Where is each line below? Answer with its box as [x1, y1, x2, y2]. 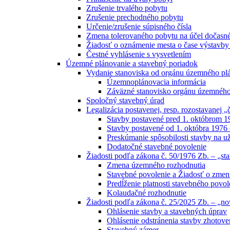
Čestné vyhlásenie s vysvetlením [86, 50, 191, 59]
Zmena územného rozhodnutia [107, 161, 205, 170]
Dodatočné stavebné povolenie [107, 142, 206, 151]
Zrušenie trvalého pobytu [86, 4, 167, 13]
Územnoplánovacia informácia [107, 78, 206, 87]
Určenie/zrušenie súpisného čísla [86, 22, 191, 31]
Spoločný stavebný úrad [86, 96, 164, 105]
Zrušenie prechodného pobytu [86, 13, 183, 22]
